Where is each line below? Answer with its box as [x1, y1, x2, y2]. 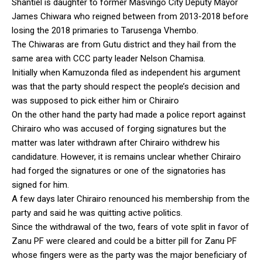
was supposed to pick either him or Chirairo [12, 95, 179, 106]
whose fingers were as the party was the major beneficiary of [12, 249, 247, 260]
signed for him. [12, 179, 69, 190]
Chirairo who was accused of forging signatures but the [12, 123, 226, 134]
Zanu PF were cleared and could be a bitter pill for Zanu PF [12, 235, 237, 246]
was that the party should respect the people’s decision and [12, 81, 240, 92]
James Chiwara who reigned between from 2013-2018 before [12, 11, 249, 22]
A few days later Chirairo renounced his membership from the [12, 193, 250, 204]
